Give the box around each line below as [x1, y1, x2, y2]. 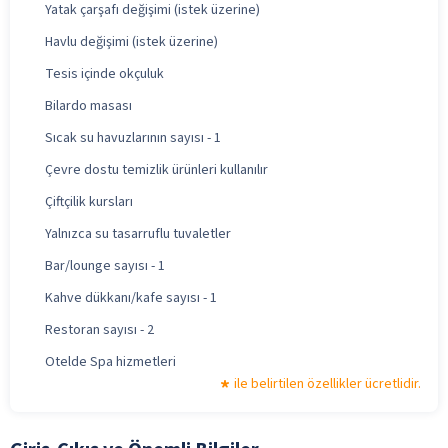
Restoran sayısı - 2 [45, 319, 154, 340]
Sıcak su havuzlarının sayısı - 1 [45, 127, 221, 148]
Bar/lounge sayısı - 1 [45, 255, 165, 276]
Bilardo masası [45, 95, 132, 116]
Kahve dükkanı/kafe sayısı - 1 [45, 287, 217, 308]
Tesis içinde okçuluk [45, 63, 164, 84]
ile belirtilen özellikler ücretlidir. [234, 373, 421, 394]
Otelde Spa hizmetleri [45, 351, 176, 372]
